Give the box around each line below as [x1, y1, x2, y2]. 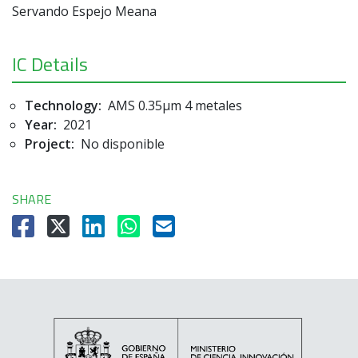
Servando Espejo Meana [12, 2, 157, 20]
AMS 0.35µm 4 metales [105, 96, 242, 114]
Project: [25, 134, 74, 153]
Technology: [25, 96, 101, 114]
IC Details [12, 49, 88, 78]
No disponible [78, 134, 165, 153]
